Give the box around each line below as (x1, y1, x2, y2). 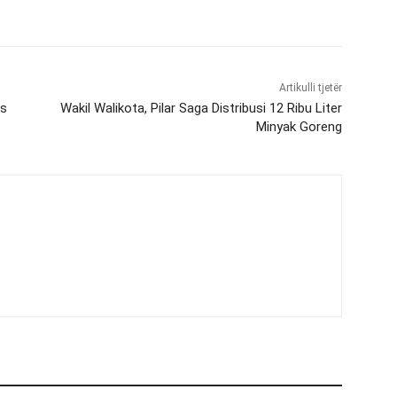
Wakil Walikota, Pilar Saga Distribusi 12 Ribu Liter (59, 100, 342, 116)
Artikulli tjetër (278, 82, 342, 94)
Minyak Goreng (255, 119, 342, 135)
